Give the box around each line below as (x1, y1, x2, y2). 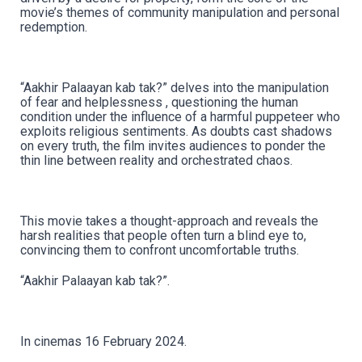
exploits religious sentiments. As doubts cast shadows (20, 124, 332, 140)
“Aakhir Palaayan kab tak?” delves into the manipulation (20, 80, 329, 96)
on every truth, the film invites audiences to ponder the (20, 138, 326, 154)
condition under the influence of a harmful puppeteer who (20, 109, 340, 125)
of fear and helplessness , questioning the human (20, 95, 298, 111)
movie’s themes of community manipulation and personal (20, 5, 339, 21)
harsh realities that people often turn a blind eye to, (20, 228, 306, 244)
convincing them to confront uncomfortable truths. (20, 242, 299, 259)
